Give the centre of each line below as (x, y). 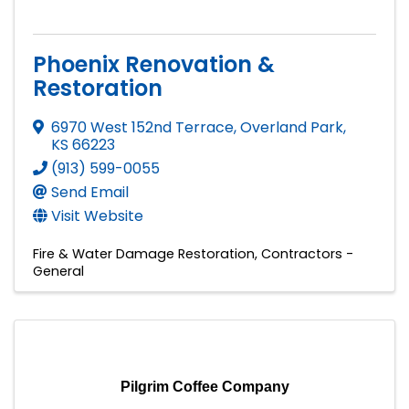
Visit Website (97, 215)
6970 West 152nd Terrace (142, 127)
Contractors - (307, 253)
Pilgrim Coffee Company (204, 386)
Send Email (90, 192)
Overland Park (292, 127)
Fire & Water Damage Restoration (144, 253)
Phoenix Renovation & (154, 64)
